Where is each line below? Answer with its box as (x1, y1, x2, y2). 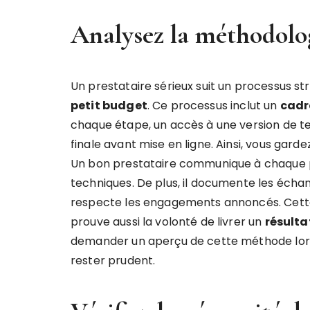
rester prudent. (71, 253, 156, 268)
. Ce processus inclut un (147, 98, 280, 113)
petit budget (71, 98, 147, 113)
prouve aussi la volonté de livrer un (71, 214, 265, 230)
